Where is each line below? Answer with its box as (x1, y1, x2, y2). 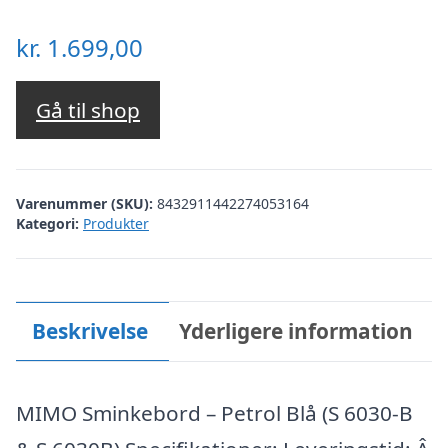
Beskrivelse (31, 317, 148, 346)
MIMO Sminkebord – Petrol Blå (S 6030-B (16, 399, 413, 428)
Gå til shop (36, 95, 140, 124)
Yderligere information (179, 317, 414, 346)
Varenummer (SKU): (16, 194, 157, 214)
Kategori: (16, 214, 79, 234)
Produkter (83, 214, 149, 234)
